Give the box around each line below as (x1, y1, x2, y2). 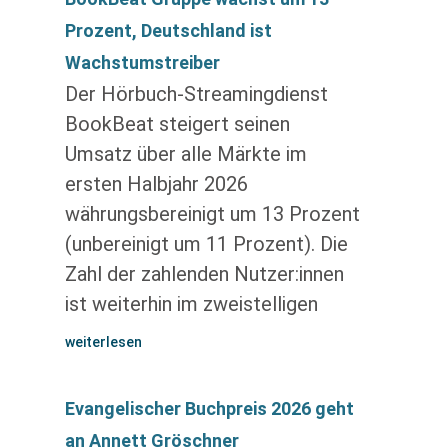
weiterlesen (64, 334, 142, 350)
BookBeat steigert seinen (64, 112, 290, 136)
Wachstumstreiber (64, 52, 220, 73)
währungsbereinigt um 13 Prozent (64, 202, 360, 226)
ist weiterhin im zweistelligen (64, 292, 318, 316)
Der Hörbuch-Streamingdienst (64, 82, 328, 106)
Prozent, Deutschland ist (64, 20, 272, 41)
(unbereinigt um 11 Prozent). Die (64, 232, 348, 256)
